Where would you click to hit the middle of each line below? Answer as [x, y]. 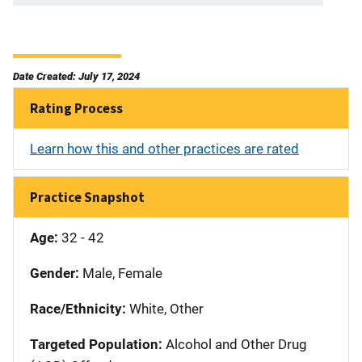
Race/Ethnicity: [78, 308]
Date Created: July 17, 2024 [76, 76]
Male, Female [121, 273]
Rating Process [76, 108]
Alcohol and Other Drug [235, 344]
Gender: [55, 273]
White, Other [165, 308]
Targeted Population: [96, 344]
